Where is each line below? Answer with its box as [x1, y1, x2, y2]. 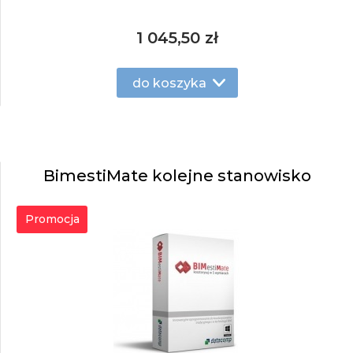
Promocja [24, 212, 80, 226]
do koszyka [132, 75, 206, 91]
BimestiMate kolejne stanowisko [43, 166, 311, 185]
